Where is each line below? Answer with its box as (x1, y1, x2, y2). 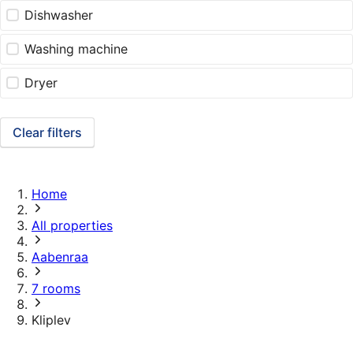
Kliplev (32, 312, 71, 329)
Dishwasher (24, 7, 94, 24)
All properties (32, 217, 113, 234)
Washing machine (24, 41, 128, 58)
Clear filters (13, 124, 82, 141)
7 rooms (32, 281, 80, 297)
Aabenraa (32, 249, 88, 266)
